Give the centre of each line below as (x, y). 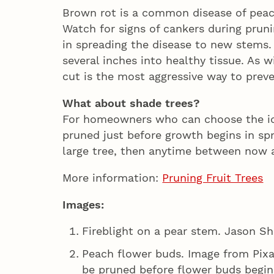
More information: (113, 177)
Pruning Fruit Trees (213, 177)
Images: (83, 204)
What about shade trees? (131, 103)
